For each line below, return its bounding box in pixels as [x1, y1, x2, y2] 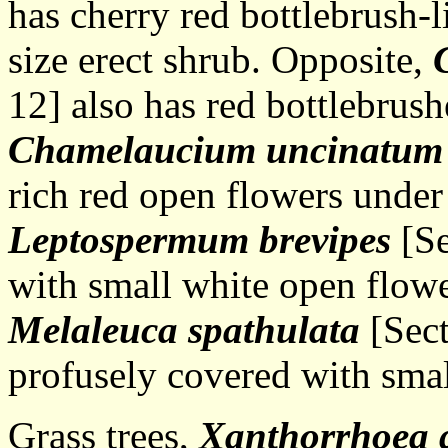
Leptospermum [8, 218, 249, 261]
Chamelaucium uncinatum [8, 128, 443, 171]
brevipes [259, 218, 391, 261]
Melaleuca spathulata [8, 308, 360, 351]
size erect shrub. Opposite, [8, 38, 433, 81]
